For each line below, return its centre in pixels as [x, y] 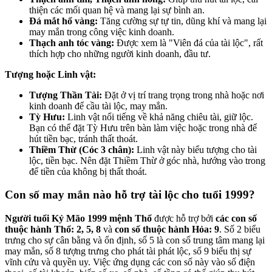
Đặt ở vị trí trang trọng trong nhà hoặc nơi [183, 95]
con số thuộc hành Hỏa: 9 [167, 229]
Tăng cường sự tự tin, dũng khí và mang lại [183, 21]
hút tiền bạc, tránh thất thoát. [83, 138]
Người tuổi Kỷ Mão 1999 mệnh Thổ [78, 219]
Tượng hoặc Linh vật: [52, 74]
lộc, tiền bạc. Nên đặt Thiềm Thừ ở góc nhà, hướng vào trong [147, 160]
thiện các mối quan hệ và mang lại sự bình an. [117, 10]
